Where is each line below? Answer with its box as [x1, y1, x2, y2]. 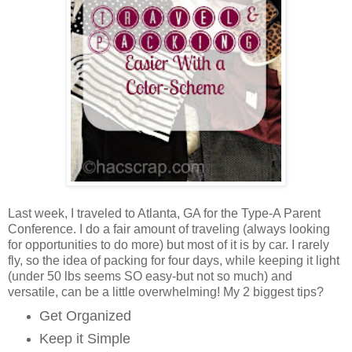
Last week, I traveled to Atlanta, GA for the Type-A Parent [8, 207, 321, 221]
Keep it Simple [38, 331, 130, 347]
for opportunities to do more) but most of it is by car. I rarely [8, 238, 329, 252]
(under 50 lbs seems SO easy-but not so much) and [8, 269, 292, 284]
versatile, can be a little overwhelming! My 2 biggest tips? [8, 285, 324, 299]
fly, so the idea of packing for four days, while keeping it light [8, 254, 339, 268]
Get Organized [38, 308, 131, 324]
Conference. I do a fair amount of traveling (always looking [8, 222, 330, 236]
